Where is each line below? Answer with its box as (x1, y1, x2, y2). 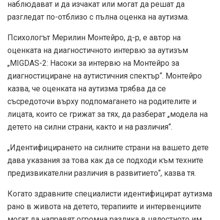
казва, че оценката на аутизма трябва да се (7, 84, 166, 94)
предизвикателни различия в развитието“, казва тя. (7, 168, 196, 178)
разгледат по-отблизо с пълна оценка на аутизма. (7, 12, 189, 22)
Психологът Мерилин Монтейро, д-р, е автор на (7, 33, 181, 43)
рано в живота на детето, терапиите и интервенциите (7, 202, 201, 212)
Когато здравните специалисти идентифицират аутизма (7, 189, 212, 199)
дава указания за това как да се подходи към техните (7, 156, 203, 165)
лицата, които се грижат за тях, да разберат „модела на (7, 110, 208, 119)
